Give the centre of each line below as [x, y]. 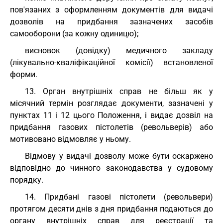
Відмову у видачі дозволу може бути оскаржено [119, 156]
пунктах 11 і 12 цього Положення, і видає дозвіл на [111, 115]
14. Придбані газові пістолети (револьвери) [119, 197]
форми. [24, 74]
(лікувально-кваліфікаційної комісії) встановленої [111, 62]
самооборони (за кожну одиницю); [74, 34]
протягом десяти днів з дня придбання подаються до [111, 209]
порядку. [27, 180]
